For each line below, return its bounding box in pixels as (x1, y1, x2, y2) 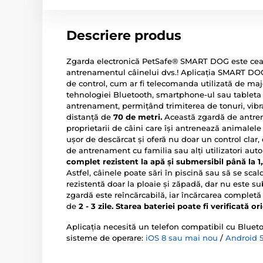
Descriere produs (66, 28, 181, 43)
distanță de (66, 112, 113, 122)
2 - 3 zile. (79, 201, 113, 211)
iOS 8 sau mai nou (146, 233, 218, 242)
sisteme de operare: (66, 233, 146, 242)
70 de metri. (113, 112, 162, 122)
